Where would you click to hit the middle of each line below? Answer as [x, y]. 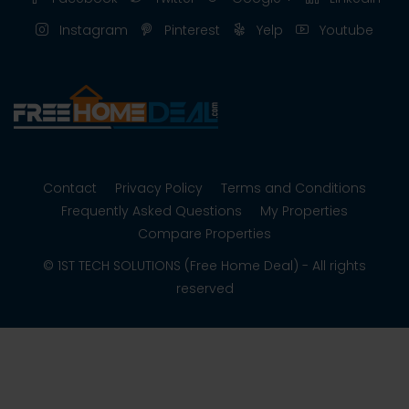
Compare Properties [204, 234]
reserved [204, 288]
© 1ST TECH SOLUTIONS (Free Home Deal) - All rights [204, 266]
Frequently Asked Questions [152, 211]
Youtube [345, 30]
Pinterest [190, 30]
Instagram [92, 30]
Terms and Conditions [294, 188]
